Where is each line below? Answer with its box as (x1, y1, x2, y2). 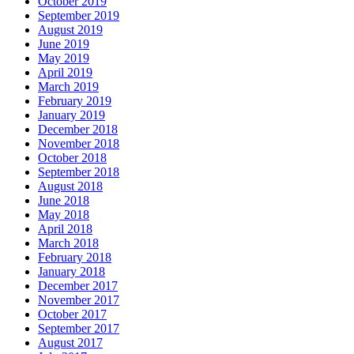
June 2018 (38, 193, 89, 207)
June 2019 (38, 36, 89, 51)
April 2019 (38, 65, 92, 79)
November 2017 (38, 292, 119, 307)
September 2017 (38, 321, 119, 335)
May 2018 (38, 207, 89, 221)
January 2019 (38, 107, 105, 122)
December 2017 (38, 278, 118, 292)
